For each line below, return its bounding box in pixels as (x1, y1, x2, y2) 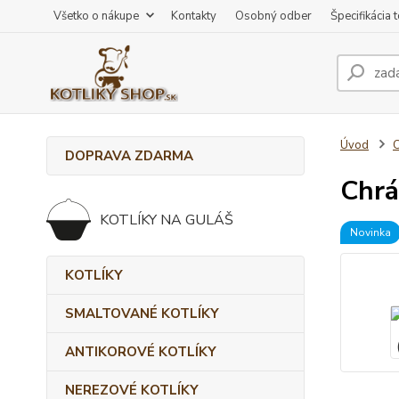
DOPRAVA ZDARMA (65, 147, 193, 165)
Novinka (349, 225, 391, 240)
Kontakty (171, 8, 216, 24)
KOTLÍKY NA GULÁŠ (100, 210, 233, 230)
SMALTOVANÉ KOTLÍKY (65, 305, 219, 322)
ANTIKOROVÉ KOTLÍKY (65, 343, 216, 361)
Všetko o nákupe (53, 8, 139, 24)
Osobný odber (235, 8, 312, 24)
